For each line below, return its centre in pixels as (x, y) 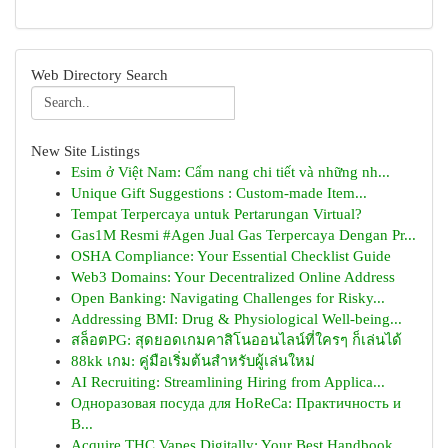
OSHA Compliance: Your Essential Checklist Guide (231, 256)
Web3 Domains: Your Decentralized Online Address (233, 277)
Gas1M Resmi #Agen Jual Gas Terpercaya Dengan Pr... (243, 235)
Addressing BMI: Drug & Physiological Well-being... (236, 319)
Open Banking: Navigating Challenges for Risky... (228, 298)
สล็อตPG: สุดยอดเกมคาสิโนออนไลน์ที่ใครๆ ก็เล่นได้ (236, 340)
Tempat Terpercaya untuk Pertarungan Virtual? (216, 214)
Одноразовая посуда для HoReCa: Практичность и (236, 403)
